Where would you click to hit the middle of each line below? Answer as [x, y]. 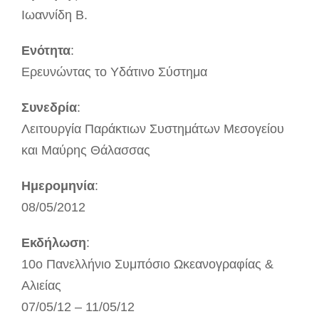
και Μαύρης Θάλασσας [86, 151]
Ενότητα [46, 51]
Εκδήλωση [54, 243]
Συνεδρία [49, 108]
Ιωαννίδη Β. [54, 15]
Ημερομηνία [58, 186]
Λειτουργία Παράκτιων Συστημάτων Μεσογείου [153, 129]
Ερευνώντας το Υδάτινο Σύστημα [114, 72]
